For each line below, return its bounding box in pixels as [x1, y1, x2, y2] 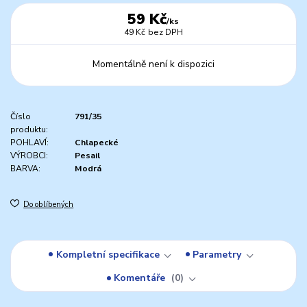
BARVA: [10, 163, 40, 175]
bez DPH [147, 27, 183, 38]
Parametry [193, 247, 242, 261]
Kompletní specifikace [56, 247, 160, 261]
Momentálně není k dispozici [92, 57, 214, 71]
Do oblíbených [23, 199, 74, 210]
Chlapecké [75, 137, 119, 149]
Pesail [75, 150, 100, 162]
